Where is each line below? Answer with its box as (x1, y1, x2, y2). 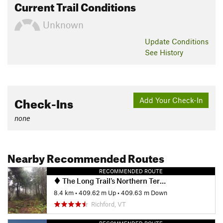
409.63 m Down (121, 188, 167, 197)
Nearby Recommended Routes (7, 147, 164, 165)
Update (145, 36, 172, 46)
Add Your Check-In (139, 95, 203, 105)
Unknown (40, 19, 84, 31)
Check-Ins (14, 92, 73, 111)
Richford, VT (91, 200, 126, 209)
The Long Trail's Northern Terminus (61, 176, 160, 185)
